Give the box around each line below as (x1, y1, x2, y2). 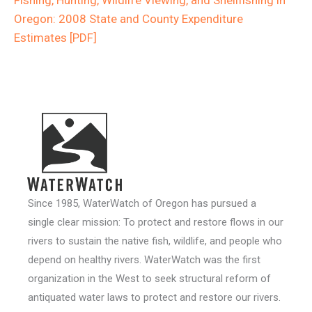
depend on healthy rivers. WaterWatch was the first (28, 253, 260, 266)
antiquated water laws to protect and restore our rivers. (28, 290, 281, 304)
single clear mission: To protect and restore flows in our (28, 215, 283, 228)
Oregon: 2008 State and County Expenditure (14, 11, 243, 26)
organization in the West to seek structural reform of (28, 272, 271, 285)
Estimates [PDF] (14, 30, 97, 45)
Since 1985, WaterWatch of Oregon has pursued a (28, 196, 256, 210)
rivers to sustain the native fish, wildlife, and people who (28, 234, 282, 247)
